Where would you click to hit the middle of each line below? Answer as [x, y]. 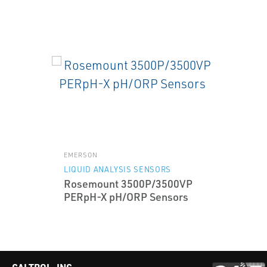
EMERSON [81, 155]
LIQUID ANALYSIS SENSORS [117, 169]
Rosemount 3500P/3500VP [128, 184]
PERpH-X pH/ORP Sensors [126, 197]
